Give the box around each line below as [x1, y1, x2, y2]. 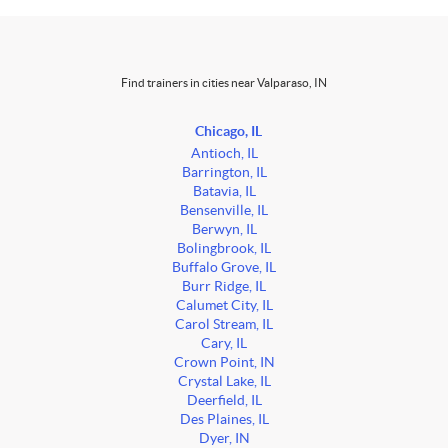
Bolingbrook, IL [177, 241, 271, 257]
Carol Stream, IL [175, 317, 273, 333]
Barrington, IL [181, 165, 267, 181]
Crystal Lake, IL [177, 374, 271, 390]
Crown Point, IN [173, 355, 275, 371]
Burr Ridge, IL [182, 279, 266, 295]
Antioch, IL [190, 146, 258, 162]
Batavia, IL [192, 184, 256, 200]
